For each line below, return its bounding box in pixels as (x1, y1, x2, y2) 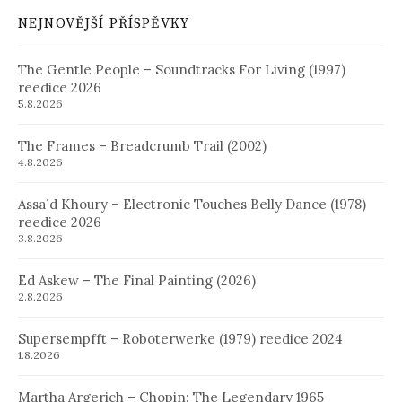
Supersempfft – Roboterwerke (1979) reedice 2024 (18, 329, 343, 347)
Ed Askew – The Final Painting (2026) (18, 271, 256, 289)
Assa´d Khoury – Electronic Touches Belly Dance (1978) (18, 195, 366, 213)
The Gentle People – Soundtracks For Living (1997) (18, 60, 345, 78)
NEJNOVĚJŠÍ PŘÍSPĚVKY (18, 14, 189, 32)
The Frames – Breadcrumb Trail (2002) (18, 136, 267, 154)
